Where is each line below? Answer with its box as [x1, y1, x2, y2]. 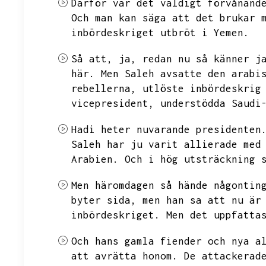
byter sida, [71, 194, 137, 206]
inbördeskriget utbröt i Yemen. [71, 27, 249, 39]
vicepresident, [71, 97, 154, 109]
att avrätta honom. [71, 250, 178, 262]
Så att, [71, 53, 113, 65]
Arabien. [71, 153, 119, 165]
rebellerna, [71, 83, 137, 94]
